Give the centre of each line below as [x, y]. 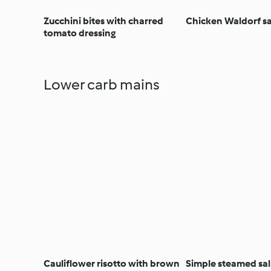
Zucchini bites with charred [103, 21]
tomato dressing [80, 33]
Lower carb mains [102, 84]
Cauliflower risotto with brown [112, 263]
